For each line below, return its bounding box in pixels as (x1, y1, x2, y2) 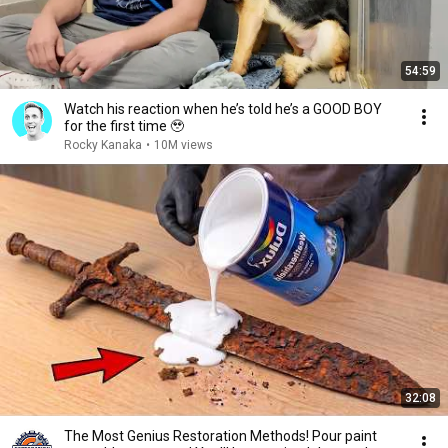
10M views (154, 138, 213, 152)
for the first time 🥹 (64, 118, 184, 134)
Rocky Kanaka (64, 138, 142, 152)
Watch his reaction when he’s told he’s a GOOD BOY (64, 101, 382, 117)
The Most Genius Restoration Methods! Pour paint (64, 428, 377, 444)
